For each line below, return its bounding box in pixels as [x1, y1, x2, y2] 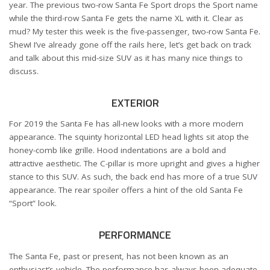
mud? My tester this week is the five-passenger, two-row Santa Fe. [9, 26, 260, 37]
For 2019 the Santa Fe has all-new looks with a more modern [9, 118, 243, 130]
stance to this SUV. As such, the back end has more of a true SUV [9, 171, 257, 183]
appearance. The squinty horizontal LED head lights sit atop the [9, 131, 249, 143]
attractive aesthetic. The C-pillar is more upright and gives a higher [9, 158, 260, 169]
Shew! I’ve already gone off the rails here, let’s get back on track [9, 39, 251, 50]
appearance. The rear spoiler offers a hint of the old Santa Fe [9, 184, 243, 196]
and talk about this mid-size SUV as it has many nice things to [9, 52, 243, 63]
